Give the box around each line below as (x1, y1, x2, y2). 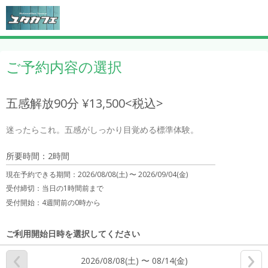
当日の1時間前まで (42, 183, 103, 193)
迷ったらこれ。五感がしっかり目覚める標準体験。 (6, 124, 199, 135)
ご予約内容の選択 (6, 57, 122, 77)
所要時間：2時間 (6, 150, 69, 162)
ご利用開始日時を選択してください (6, 228, 140, 239)
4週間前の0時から (42, 197, 100, 208)
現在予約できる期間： (6, 169, 78, 179)
